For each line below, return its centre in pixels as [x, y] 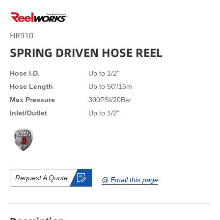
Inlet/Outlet [28, 113]
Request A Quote [41, 178]
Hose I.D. [25, 73]
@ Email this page [130, 180]
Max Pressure [32, 99]
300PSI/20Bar [110, 99]
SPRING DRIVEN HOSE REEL [86, 52]
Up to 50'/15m [110, 86]
